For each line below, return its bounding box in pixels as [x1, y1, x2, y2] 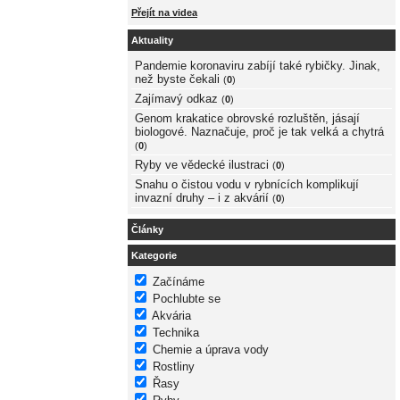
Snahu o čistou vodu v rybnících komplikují [135, 178, 359, 192]
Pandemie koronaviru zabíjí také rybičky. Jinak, [135, 59, 380, 73]
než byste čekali [135, 72, 220, 87]
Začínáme [153, 275, 204, 289]
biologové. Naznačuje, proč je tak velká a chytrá [135, 125, 384, 139]
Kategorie [131, 249, 177, 261]
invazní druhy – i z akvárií [135, 191, 269, 205]
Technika [153, 326, 199, 340]
